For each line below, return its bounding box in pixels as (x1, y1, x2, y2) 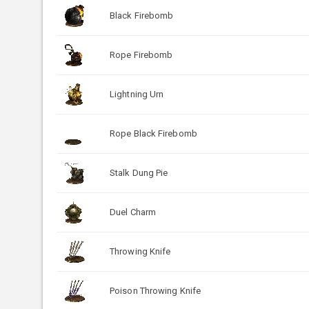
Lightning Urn (110, 88, 164, 99)
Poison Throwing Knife (110, 285, 201, 296)
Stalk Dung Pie (110, 167, 168, 178)
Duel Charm (110, 206, 156, 217)
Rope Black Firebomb (110, 128, 197, 139)
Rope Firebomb (110, 49, 173, 60)
